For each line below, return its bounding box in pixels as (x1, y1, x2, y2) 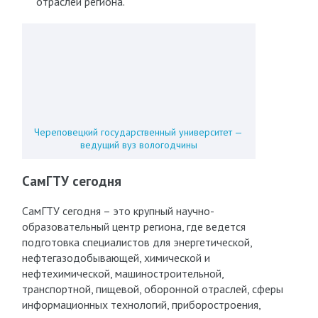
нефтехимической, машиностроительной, (21, 266, 224, 280)
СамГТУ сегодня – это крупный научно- (21, 204, 214, 218)
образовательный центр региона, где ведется (21, 219, 246, 234)
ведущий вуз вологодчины (79, 138, 197, 151)
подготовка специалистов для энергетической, (21, 235, 252, 249)
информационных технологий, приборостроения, (21, 297, 261, 312)
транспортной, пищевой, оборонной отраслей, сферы (21, 282, 283, 296)
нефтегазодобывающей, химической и (21, 251, 210, 265)
